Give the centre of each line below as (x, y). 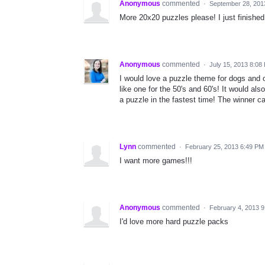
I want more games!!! (156, 160)
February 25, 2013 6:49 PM (224, 146)
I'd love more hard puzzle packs (174, 221)
